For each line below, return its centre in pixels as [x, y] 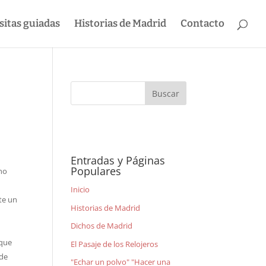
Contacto [202, 23]
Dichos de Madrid [102, 226]
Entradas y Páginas [118, 160]
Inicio [80, 189]
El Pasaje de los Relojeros [115, 244]
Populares [96, 171]
